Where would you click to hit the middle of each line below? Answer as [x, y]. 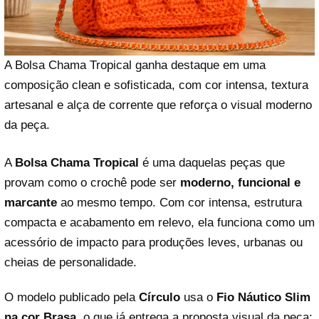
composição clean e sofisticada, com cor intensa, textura [156, 85]
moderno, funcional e [240, 183]
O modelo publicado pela [72, 298]
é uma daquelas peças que [212, 163]
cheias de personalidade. [70, 262]
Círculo [159, 298]
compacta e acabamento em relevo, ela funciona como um [159, 223]
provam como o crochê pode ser [92, 183]
